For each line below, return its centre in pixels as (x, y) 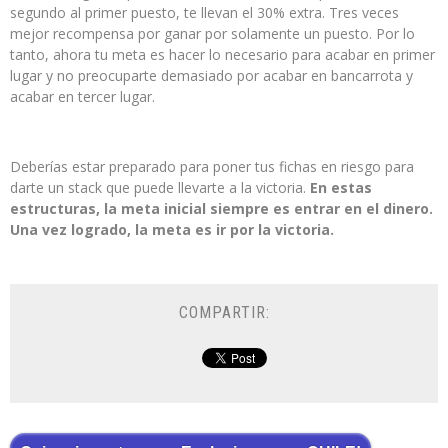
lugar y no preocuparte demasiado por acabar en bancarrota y (211, 76)
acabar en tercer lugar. (82, 97)
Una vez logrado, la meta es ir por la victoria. (172, 230)
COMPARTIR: (224, 313)
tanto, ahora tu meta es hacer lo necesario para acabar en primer (222, 55)
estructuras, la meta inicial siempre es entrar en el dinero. (221, 209)
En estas (341, 188)
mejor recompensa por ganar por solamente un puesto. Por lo (212, 34)
